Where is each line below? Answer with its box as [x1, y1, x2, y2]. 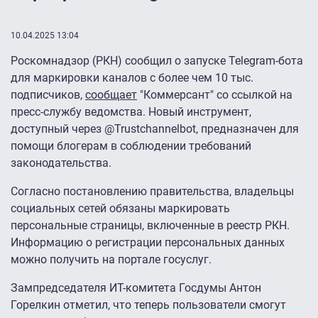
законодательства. [11, 156, 111, 170]
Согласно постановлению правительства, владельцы [11, 185, 294, 199]
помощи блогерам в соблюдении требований [11, 139, 251, 153]
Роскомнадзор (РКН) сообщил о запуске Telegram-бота [11, 54, 303, 68]
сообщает [85, 88, 137, 102]
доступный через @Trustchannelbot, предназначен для [11, 122, 299, 136]
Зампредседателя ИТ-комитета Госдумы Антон [11, 281, 261, 295]
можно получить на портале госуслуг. [11, 253, 212, 267]
